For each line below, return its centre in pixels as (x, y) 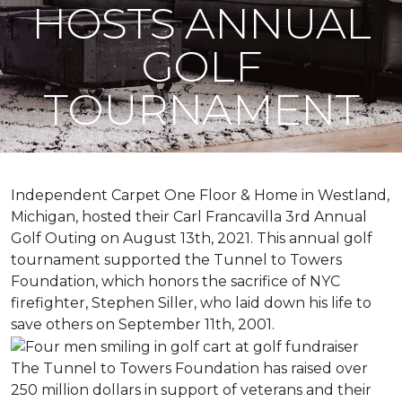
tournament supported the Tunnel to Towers (176, 260)
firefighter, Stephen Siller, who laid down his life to (191, 303)
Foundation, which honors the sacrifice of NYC (175, 281)
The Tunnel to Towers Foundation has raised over (189, 368)
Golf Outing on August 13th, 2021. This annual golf (192, 238)
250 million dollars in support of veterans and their (191, 389)
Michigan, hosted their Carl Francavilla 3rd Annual (189, 217)
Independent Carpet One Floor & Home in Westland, (200, 195)
